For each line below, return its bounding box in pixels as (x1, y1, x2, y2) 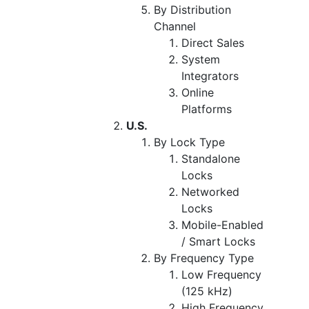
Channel (154, 19, 196, 33)
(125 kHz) (181, 283, 232, 298)
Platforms (181, 101, 232, 116)
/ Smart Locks (181, 234, 255, 248)
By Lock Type (154, 134, 225, 149)
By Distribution (154, 2, 231, 17)
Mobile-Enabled (181, 217, 263, 232)
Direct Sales (181, 35, 244, 50)
